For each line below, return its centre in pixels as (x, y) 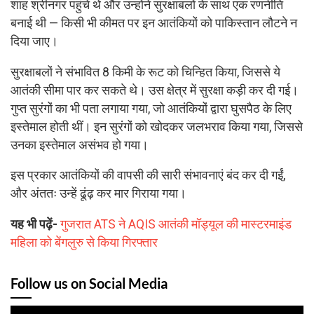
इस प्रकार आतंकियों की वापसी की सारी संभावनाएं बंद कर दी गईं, (148, 176)
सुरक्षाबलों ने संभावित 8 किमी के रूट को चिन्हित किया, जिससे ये (145, 72)
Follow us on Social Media (89, 283)
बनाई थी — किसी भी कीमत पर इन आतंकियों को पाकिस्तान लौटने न (154, 23)
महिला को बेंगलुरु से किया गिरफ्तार (84, 242)
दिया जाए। (34, 42)
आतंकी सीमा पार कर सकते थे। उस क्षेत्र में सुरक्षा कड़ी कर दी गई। (155, 90)
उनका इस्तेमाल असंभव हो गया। (80, 145)
